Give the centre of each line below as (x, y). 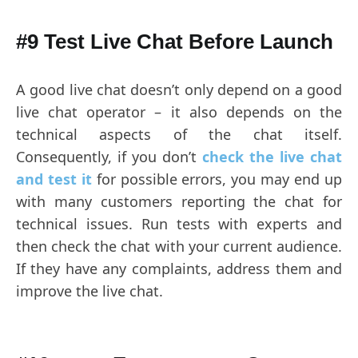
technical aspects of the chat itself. (179, 134)
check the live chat (272, 157)
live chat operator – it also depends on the (179, 112)
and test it (54, 179)
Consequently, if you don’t (109, 157)
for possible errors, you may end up (217, 179)
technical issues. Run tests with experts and (179, 224)
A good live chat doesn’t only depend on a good (179, 89)
